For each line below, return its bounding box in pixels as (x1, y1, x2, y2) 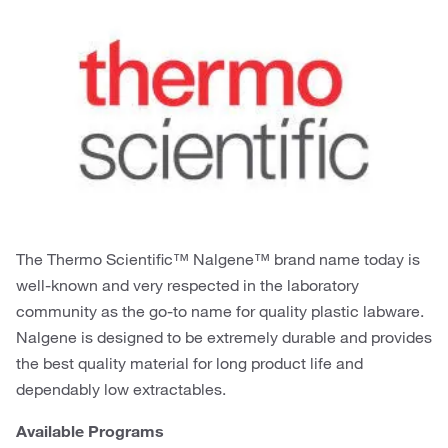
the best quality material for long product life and (16, 352, 363, 373)
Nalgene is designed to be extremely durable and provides (16, 326, 432, 347)
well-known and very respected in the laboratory (16, 274, 359, 295)
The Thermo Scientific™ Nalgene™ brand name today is (16, 248, 420, 269)
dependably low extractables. (16, 378, 226, 399)
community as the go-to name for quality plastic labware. (16, 300, 424, 321)
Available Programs (16, 420, 164, 441)
